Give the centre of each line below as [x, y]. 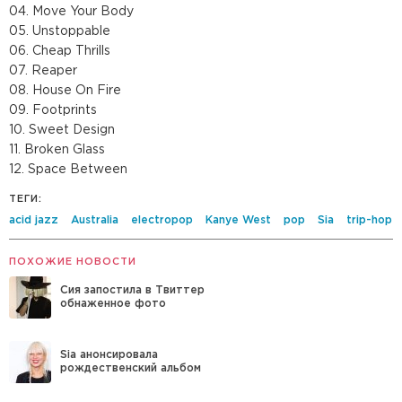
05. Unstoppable [60, 31]
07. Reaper [43, 71]
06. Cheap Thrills [60, 51]
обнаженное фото [113, 304]
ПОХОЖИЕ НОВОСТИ [73, 262]
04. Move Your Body [71, 12]
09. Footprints [53, 110]
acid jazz [34, 220]
